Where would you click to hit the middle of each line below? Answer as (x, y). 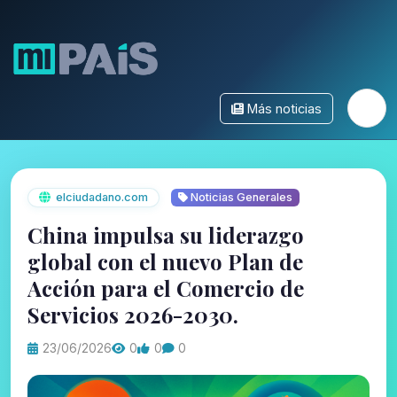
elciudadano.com (102, 197)
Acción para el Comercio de (166, 288)
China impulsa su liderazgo (166, 235)
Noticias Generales (240, 197)
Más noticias (284, 108)
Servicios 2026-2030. (133, 315)
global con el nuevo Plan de (166, 262)
